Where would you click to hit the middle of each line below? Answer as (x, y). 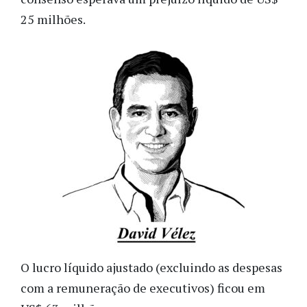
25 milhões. (53, 19)
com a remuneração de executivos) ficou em (143, 288)
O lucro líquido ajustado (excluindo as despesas (151, 268)
